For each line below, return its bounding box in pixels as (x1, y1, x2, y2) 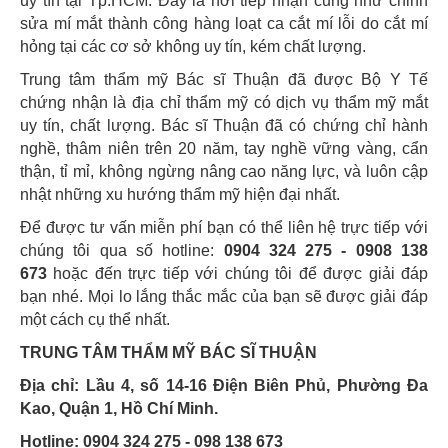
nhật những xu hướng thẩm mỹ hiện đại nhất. (20, 185, 344, 203)
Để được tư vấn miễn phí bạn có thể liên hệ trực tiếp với (20, 218, 428, 236)
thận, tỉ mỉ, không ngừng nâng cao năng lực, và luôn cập (20, 162, 428, 180)
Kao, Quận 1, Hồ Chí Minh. (20, 399, 218, 417)
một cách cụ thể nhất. (20, 310, 170, 328)
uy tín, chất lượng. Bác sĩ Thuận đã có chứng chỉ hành (20, 116, 428, 134)
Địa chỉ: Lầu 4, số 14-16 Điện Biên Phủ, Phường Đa (20, 376, 428, 394)
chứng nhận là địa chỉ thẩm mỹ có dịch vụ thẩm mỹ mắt (20, 93, 428, 111)
